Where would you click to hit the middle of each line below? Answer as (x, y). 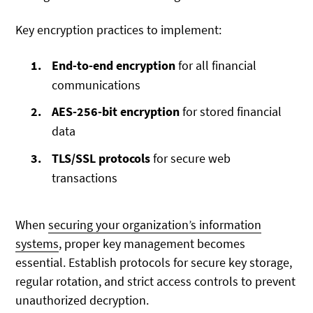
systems (37, 243)
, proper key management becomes (152, 243)
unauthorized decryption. (82, 300)
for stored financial (231, 112)
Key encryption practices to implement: (119, 30)
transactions (85, 178)
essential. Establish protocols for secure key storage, (154, 262)
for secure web (191, 159)
